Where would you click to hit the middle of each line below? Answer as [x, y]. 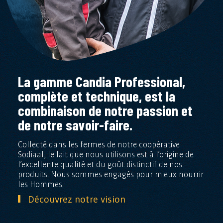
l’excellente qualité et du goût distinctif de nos [100, 164]
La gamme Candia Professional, [101, 81]
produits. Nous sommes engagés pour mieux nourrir [111, 174]
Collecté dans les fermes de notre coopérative [99, 144]
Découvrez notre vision [76, 199]
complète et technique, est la [96, 96]
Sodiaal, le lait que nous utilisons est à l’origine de [106, 154]
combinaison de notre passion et [105, 110]
